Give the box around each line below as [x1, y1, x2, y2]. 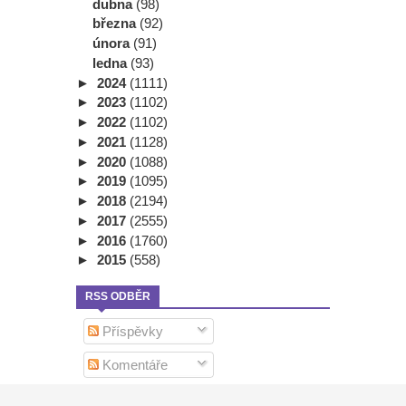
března [92, 15, 140, 32]
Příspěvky [98, 324, 163, 340]
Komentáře [98, 356, 168, 372]
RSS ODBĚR [85, 290, 150, 304]
